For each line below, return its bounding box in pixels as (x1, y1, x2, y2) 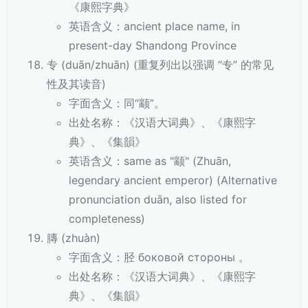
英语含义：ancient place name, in (69, 19, 240, 33)
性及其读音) (47, 77, 106, 91)
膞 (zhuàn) (47, 231, 100, 245)
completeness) (69, 212, 145, 225)
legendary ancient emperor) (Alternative (69, 173, 277, 187)
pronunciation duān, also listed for (69, 192, 247, 206)
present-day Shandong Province (69, 38, 236, 52)
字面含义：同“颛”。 (69, 96, 165, 110)
